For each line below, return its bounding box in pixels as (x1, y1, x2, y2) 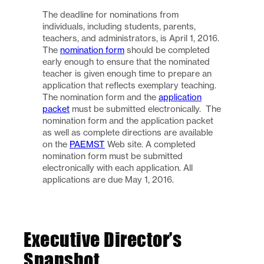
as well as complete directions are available (42, 126, 213, 138)
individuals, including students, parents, (42, 20, 196, 32)
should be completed (124, 44, 210, 55)
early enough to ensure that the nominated (42, 55, 210, 67)
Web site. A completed (105, 138, 196, 150)
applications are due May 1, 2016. (42, 173, 174, 185)
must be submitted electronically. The (70, 103, 221, 114)
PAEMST (70, 138, 105, 150)
